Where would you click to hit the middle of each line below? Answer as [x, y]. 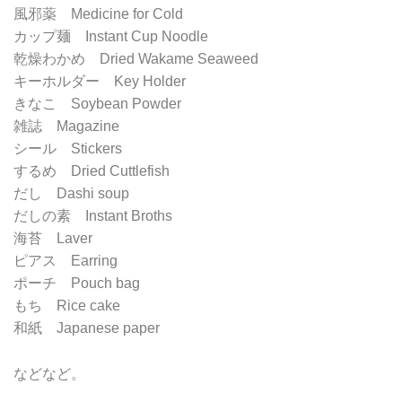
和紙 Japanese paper [87, 328]
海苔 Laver [53, 239]
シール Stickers [68, 149]
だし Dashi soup [71, 194]
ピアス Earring [66, 261]
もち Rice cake [67, 306]
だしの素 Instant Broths [93, 216]
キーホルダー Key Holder [100, 82]
